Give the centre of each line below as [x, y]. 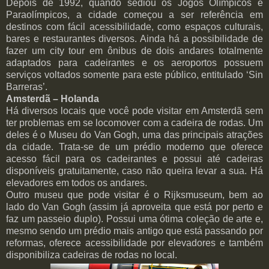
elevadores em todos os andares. [77, 183]
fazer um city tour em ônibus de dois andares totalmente [134, 51]
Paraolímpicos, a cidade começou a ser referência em [134, 15]
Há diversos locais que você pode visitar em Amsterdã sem [134, 111]
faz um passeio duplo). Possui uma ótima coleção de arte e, [134, 219]
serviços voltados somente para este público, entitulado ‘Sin [134, 75]
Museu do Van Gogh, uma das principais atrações [156, 135]
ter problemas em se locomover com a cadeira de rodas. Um [134, 123]
